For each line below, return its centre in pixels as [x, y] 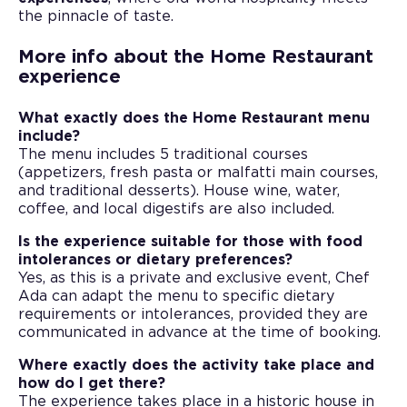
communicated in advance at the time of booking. [199, 332]
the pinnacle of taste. [96, 16]
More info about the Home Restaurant [196, 57]
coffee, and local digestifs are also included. [176, 208]
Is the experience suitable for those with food [190, 241]
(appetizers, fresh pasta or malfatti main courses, [198, 172]
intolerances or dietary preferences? [155, 259]
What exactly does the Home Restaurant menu [194, 118]
